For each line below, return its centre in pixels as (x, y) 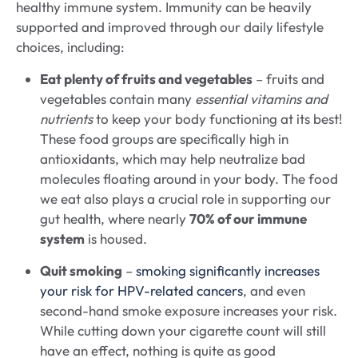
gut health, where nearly (115, 219)
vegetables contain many (117, 99)
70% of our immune (248, 219)
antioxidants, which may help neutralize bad (173, 159)
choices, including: (70, 47)
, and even (274, 291)
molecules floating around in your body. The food (189, 179)
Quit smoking (81, 271)
